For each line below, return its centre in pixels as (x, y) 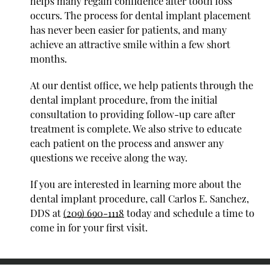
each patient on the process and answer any (127, 143)
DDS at (47, 212)
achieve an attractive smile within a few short (130, 44)
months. (49, 58)
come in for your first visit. (89, 227)
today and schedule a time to (189, 212)
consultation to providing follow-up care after (133, 114)
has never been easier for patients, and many (128, 29)
